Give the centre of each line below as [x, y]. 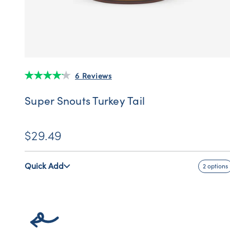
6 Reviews [93, 76]
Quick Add [44, 167]
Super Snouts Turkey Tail [85, 101]
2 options [216, 167]
